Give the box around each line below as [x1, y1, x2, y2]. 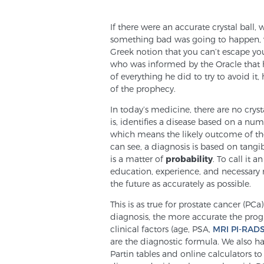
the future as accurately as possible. [110, 179, 251, 189]
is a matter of [110, 154, 166, 164]
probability [166, 154, 213, 164]
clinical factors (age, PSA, [110, 224, 213, 234]
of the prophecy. [110, 84, 176, 94]
